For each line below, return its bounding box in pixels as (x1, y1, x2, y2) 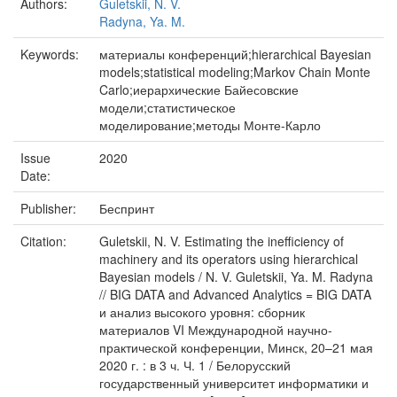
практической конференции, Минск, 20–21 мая (99, 339, 373, 356)
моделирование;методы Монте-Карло (99, 116, 321, 134)
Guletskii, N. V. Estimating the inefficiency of (99, 232, 344, 250)
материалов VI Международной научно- (99, 321, 332, 339)
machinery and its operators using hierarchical (99, 250, 358, 268)
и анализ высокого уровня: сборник (99, 303, 305, 321)
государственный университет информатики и (99, 374, 369, 392)
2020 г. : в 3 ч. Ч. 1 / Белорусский (99, 356, 291, 374)
